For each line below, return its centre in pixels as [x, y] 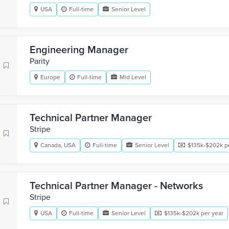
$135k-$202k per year [194, 213]
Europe [50, 77]
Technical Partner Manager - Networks [116, 186]
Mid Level [133, 77]
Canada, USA [58, 145]
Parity [40, 61]
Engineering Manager [79, 50]
